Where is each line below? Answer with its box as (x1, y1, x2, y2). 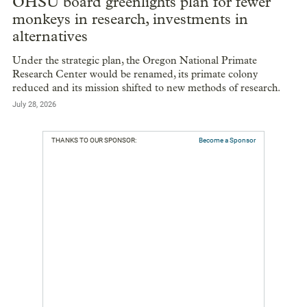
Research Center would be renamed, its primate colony (12, 68, 258, 81)
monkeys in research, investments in (12, 10, 248, 28)
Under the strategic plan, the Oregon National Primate (12, 54, 257, 67)
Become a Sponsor (199, 136, 256, 145)
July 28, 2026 (12, 100, 56, 110)
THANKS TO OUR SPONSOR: (51, 136, 136, 145)
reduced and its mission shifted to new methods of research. (12, 82, 280, 95)
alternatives (12, 27, 88, 45)
